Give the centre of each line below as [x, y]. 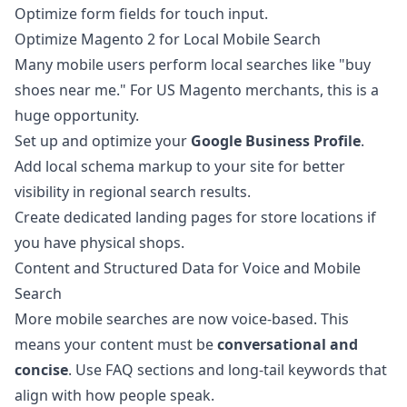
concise [41, 370]
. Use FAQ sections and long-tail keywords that [228, 370]
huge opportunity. [77, 115]
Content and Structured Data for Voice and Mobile [188, 268]
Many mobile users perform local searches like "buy [193, 65]
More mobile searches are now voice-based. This [182, 319]
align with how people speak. [114, 395]
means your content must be [116, 344]
